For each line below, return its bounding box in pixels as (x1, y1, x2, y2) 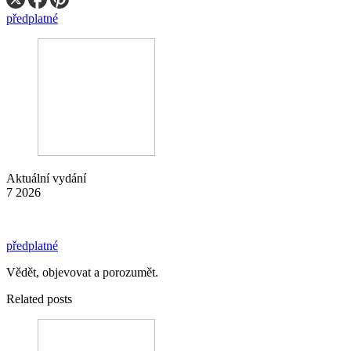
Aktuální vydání (6, 171, 86, 185)
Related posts (6, 291, 72, 306)
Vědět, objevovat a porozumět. (6, 265, 158, 279)
